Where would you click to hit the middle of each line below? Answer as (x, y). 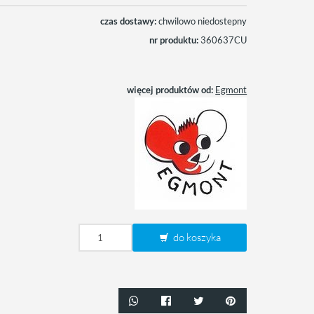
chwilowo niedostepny (203, 21)
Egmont (231, 90)
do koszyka (196, 237)
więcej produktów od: (170, 90)
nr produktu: (174, 40)
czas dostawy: (129, 21)
